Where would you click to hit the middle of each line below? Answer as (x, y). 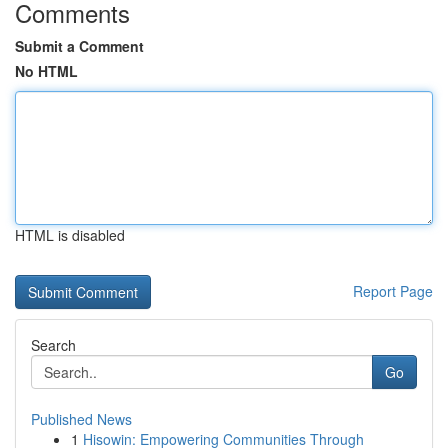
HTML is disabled (70, 235)
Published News (81, 419)
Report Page (393, 291)
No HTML (46, 71)
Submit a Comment (79, 46)
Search (53, 345)
